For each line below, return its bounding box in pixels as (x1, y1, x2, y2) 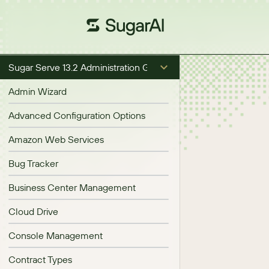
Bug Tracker (8, 157, 58, 169)
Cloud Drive (8, 205, 58, 217)
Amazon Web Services (8, 133, 104, 145)
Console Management (8, 229, 103, 241)
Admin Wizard (8, 85, 67, 97)
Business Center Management (8, 181, 136, 193)
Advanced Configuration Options (8, 109, 145, 121)
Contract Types (8, 253, 72, 265)
